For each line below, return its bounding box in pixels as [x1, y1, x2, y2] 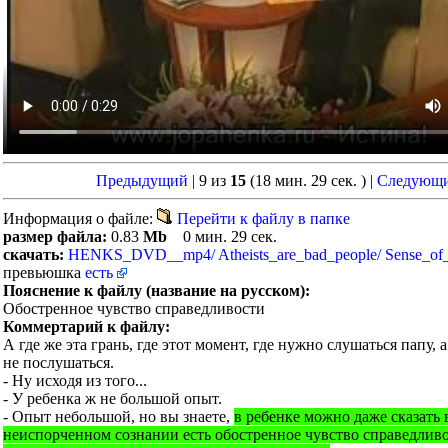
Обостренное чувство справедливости [3, 299, 265, 317]
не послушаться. [3, 353, 114, 371]
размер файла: [3, 227, 107, 245]
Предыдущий [95, 171, 188, 189]
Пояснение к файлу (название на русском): [3, 281, 310, 299]
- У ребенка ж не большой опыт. [3, 389, 222, 407]
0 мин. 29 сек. [167, 227, 289, 245]
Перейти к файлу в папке [173, 209, 350, 227]
